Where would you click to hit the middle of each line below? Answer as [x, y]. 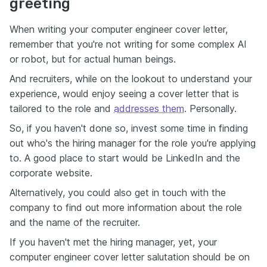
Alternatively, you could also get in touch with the [118, 193]
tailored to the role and [62, 109]
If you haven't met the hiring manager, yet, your [113, 242]
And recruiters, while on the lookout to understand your [131, 79]
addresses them [149, 109]
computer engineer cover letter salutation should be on [130, 257]
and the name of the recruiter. [75, 223]
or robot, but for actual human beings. [93, 59]
